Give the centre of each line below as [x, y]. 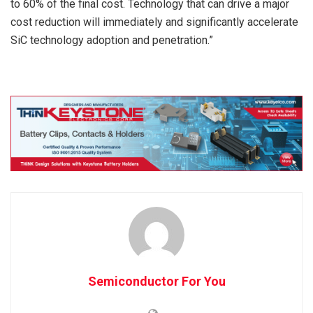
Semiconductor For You [156, 281]
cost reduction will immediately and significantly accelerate [154, 22]
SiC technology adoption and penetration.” [112, 40]
